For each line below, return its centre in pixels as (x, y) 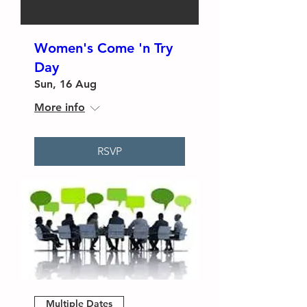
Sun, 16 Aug (65, 84)
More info (60, 107)
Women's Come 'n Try (103, 48)
